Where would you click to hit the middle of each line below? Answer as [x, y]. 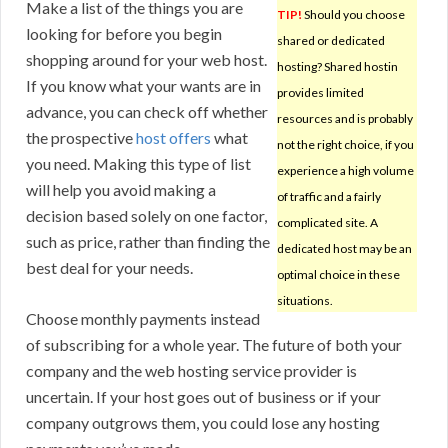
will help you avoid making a [121, 190]
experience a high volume [345, 171]
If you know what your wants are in [143, 86]
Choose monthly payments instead [143, 319]
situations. [305, 301]
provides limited [320, 93]
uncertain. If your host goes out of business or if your [203, 397]
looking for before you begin [124, 34]
